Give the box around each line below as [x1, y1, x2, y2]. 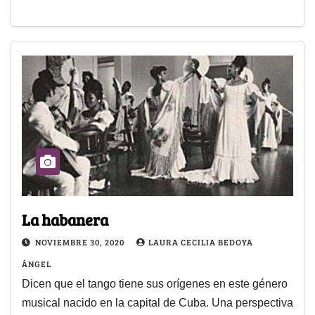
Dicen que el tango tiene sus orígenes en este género [22, 278, 288, 290]
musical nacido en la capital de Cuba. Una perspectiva [22, 297, 293, 309]
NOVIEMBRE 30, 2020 [35, 236, 127, 248]
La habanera [22, 209, 108, 231]
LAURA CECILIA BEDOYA [148, 236, 253, 248]
